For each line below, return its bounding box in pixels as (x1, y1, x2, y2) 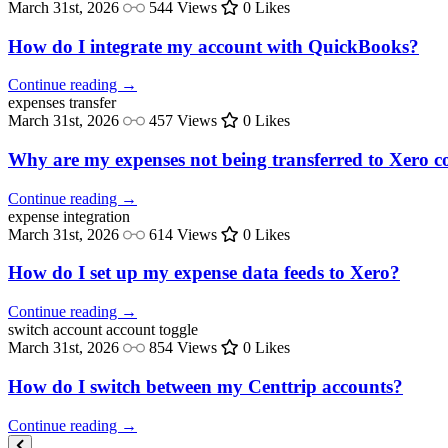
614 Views (145, 225, 221, 243)
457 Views (145, 112, 221, 130)
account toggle (106, 321, 198, 339)
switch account (8, 321, 102, 339)
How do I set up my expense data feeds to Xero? (8, 262, 400, 284)
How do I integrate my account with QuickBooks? (8, 35, 419, 57)
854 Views (145, 339, 221, 357)
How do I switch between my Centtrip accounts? (8, 375, 403, 397)
